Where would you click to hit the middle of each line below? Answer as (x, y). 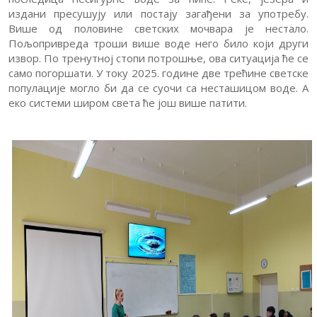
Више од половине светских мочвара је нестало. (158, 28)
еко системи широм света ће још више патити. (129, 103)
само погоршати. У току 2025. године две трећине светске (158, 73)
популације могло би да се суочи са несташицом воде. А (158, 88)
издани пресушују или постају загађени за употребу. (158, 13)
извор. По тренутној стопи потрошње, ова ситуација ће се (158, 58)
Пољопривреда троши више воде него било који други (158, 43)
